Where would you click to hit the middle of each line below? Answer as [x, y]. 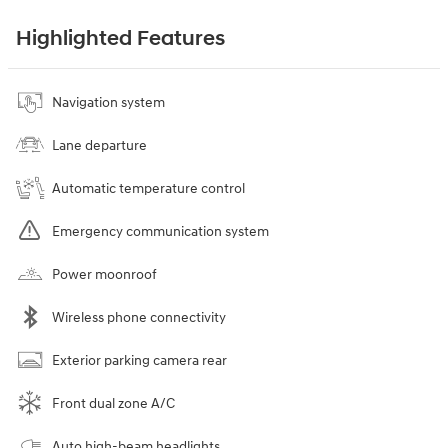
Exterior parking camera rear [139, 361]
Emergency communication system [160, 232]
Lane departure [99, 146]
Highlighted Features [120, 39]
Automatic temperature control [148, 189]
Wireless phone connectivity [139, 318]
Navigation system [108, 103]
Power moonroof [104, 275]
